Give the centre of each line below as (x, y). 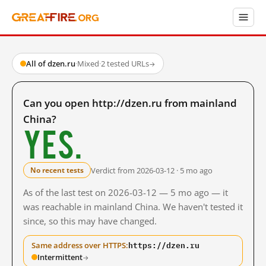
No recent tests (57, 170)
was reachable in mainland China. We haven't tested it (133, 207)
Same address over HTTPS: (80, 245)
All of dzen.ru (51, 64)
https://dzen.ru (164, 245)
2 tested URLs (125, 64)
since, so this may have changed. (90, 221)
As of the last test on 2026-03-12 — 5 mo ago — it (126, 192)
